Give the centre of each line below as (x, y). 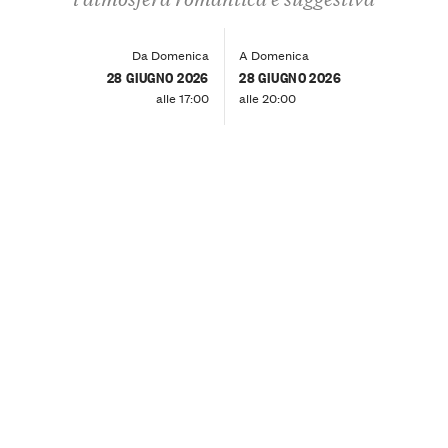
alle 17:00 (182, 97)
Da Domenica (170, 54)
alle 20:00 (268, 97)
